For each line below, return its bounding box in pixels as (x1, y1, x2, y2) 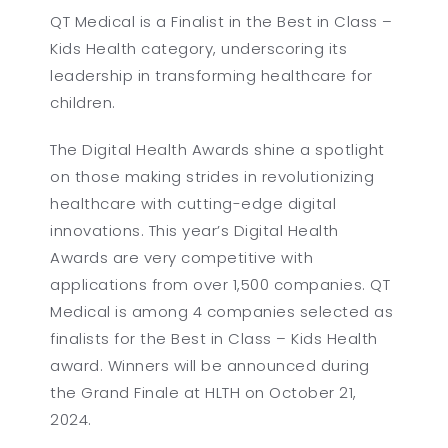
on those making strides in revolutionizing (50, 165, 375, 187)
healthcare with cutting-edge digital (50, 192, 337, 214)
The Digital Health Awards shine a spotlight (50, 138, 385, 160)
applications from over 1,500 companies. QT (50, 273, 391, 295)
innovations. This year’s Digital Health (50, 219, 339, 241)
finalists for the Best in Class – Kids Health (50, 327, 378, 349)
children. (50, 91, 116, 113)
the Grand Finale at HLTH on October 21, (50, 381, 357, 403)
